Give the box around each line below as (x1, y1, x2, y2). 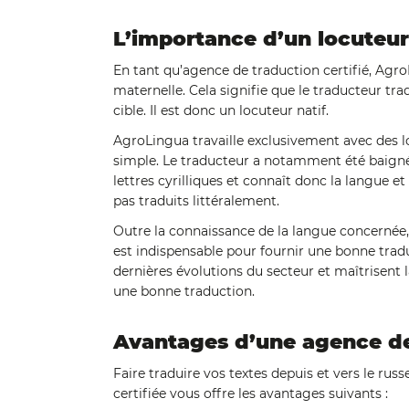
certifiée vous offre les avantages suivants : (112, 385, 388, 402)
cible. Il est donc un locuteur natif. (112, 102, 329, 119)
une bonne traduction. (112, 283, 255, 299)
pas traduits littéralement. (112, 193, 279, 209)
